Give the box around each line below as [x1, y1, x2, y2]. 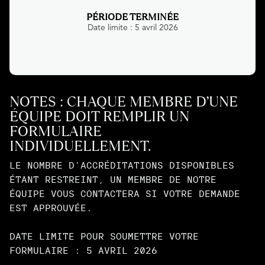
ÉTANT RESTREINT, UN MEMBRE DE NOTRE [9, 173, 216, 185]
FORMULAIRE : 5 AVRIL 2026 [9, 244, 157, 256]
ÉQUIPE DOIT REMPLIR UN [9, 106, 189, 126]
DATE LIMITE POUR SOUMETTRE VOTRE [9, 230, 199, 242]
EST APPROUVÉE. [9, 202, 92, 214]
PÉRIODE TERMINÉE [86, 10, 179, 24]
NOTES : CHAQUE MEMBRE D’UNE [9, 92, 238, 111]
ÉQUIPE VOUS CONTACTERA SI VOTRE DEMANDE [9, 188, 240, 199]
